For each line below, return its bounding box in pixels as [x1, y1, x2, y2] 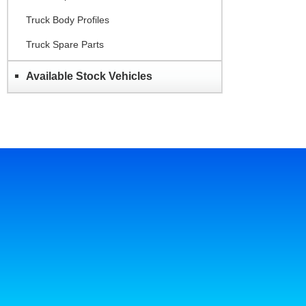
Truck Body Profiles [26, 14, 109, 25]
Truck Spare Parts [26, 38, 104, 50]
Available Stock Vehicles [26, 70, 152, 82]
